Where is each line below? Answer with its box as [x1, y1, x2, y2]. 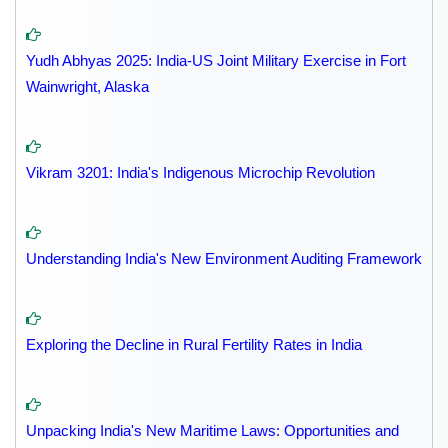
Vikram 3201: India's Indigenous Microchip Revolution [26, 164, 375, 182]
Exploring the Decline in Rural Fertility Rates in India [26, 336, 362, 354]
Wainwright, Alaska [26, 78, 149, 96]
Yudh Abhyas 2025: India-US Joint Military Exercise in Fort [26, 52, 406, 70]
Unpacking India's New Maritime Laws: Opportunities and [26, 422, 399, 440]
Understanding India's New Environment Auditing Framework [26, 250, 422, 268]
